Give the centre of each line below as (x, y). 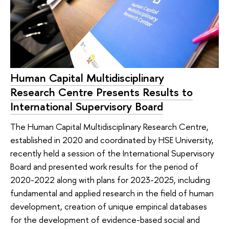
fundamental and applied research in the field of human (112, 193)
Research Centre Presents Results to (101, 92)
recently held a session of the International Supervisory (112, 153)
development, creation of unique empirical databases (109, 207)
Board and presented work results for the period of (104, 167)
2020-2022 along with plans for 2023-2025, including (110, 180)
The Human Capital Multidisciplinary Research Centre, (109, 127)
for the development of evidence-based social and (105, 220)
